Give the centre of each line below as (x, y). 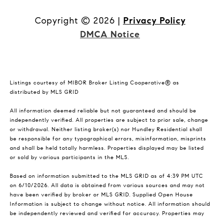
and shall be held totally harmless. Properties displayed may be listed (107, 148)
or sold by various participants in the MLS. (69, 158)
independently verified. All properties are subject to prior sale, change (109, 120)
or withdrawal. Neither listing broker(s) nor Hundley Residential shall (106, 130)
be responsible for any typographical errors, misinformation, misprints (108, 139)
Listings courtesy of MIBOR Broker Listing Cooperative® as (95, 83)
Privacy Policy (154, 21)
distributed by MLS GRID (44, 92)
